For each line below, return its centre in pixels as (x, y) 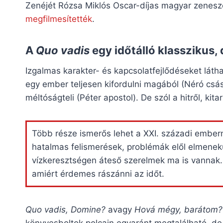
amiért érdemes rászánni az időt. (98, 173)
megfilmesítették (59, 19)
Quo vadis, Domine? (67, 209)
